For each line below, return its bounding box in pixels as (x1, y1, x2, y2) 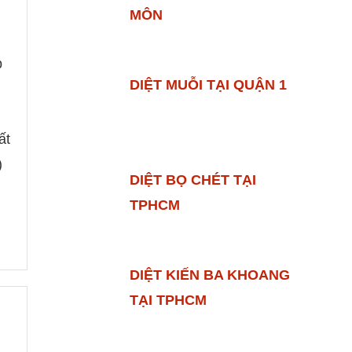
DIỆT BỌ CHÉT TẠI (129, 171, 256, 188)
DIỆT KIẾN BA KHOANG (129, 266, 290, 283)
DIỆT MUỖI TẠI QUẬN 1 (129, 76, 287, 93)
